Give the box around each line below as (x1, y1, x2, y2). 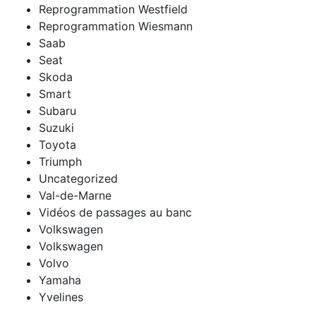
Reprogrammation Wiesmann (39, 18, 193, 33)
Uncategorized (39, 171, 118, 186)
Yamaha (39, 272, 81, 287)
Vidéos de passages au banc (39, 205, 192, 219)
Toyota (39, 137, 76, 152)
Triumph (39, 154, 82, 169)
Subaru (39, 103, 76, 118)
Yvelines (39, 289, 83, 304)
